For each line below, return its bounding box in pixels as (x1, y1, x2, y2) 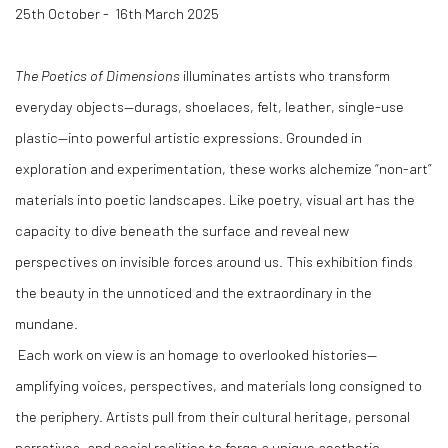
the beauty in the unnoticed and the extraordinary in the (15, 283, 372, 301)
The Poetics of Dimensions (15, 66, 180, 84)
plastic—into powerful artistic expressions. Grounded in (15, 128, 362, 146)
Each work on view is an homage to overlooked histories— (18, 345, 377, 363)
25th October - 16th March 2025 (15, 4, 219, 22)
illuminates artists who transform (180, 66, 390, 84)
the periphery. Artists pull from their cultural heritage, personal (15, 407, 410, 425)
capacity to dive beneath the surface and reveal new (15, 221, 349, 239)
